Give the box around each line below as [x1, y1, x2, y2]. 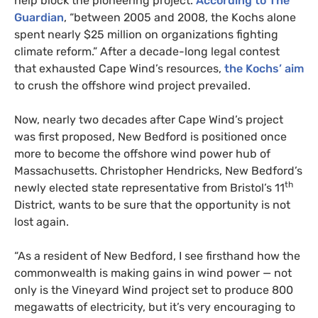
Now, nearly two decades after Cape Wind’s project [14, 113, 283, 127]
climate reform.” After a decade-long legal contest [14, 45, 280, 59]
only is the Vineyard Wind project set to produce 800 [14, 283, 293, 297]
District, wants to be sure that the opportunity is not [14, 198, 290, 212]
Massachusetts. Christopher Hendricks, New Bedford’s [14, 164, 302, 178]
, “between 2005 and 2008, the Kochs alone [64, 11, 296, 25]
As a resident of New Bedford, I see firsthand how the [18, 249, 300, 263]
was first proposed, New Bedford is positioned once [14, 130, 287, 144]
